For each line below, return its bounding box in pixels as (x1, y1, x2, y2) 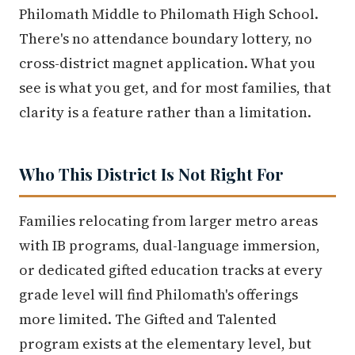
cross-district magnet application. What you (19, 52, 315, 73)
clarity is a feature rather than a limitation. (19, 101, 311, 122)
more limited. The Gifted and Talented (19, 308, 277, 329)
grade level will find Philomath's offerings (19, 284, 298, 304)
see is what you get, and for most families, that (19, 77, 331, 97)
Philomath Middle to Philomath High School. (19, 3, 319, 24)
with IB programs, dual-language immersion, (19, 235, 320, 255)
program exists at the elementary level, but (19, 333, 311, 353)
